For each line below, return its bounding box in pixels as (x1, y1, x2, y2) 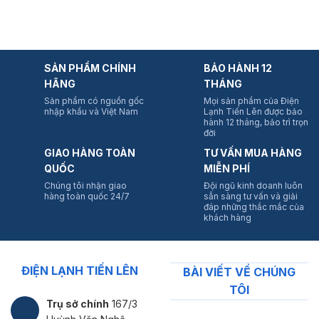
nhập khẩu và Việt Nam (44, 105, 138, 117)
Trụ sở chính (46, 297, 109, 310)
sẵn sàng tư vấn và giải (204, 190, 298, 202)
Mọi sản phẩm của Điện (204, 95, 299, 106)
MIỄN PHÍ (204, 162, 250, 174)
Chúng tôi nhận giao (44, 179, 127, 191)
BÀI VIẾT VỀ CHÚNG (183, 264, 296, 279)
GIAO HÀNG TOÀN (44, 146, 135, 159)
